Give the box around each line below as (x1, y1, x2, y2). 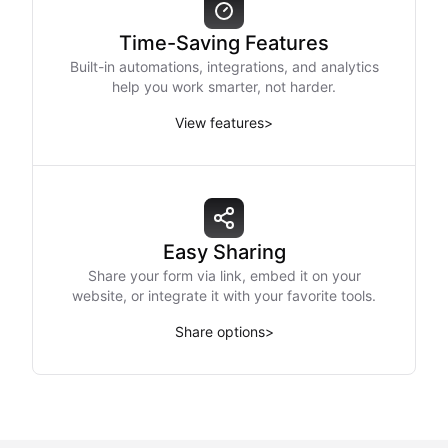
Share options (174, 323, 265, 340)
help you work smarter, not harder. (112, 78, 336, 95)
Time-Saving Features (119, 31, 329, 55)
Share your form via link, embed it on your (87, 267, 361, 284)
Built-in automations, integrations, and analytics (69, 58, 379, 75)
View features (175, 114, 264, 131)
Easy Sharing (162, 240, 286, 264)
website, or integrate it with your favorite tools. (72, 287, 376, 304)
